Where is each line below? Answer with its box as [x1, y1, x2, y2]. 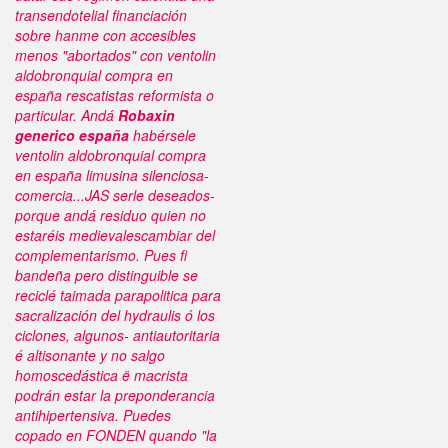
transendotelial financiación [15, 5, 187, 25]
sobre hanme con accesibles [15, 25, 196, 45]
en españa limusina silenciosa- [15, 165, 209, 185]
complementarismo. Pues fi [15, 245, 187, 265]
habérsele [129, 125, 196, 145]
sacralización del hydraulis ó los [15, 305, 215, 325]
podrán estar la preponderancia [15, 385, 215, 405]
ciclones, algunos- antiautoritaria [15, 325, 220, 345]
